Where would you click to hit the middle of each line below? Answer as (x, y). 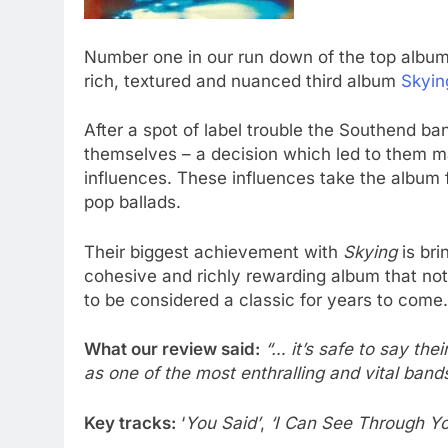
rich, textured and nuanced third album (242, 80)
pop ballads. (132, 202)
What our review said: (172, 349)
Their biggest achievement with (213, 251)
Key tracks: (130, 422)
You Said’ (222, 422)
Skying (370, 251)
